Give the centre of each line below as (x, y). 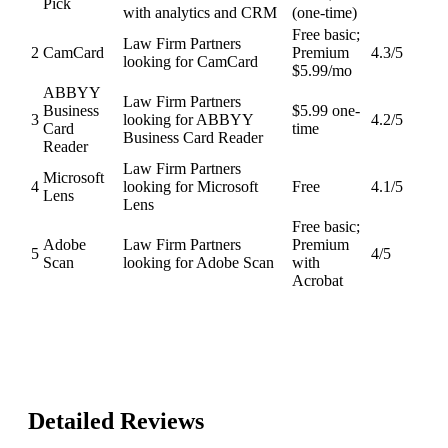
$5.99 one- (326, 110)
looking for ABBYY (188, 119)
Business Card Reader (193, 137)
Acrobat (317, 280)
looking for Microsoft (190, 186)
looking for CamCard (190, 61)
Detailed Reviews (116, 421)
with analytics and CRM (200, 12)
